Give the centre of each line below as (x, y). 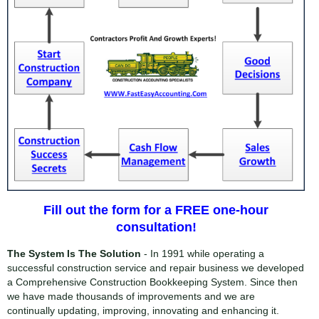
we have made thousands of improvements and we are (131, 297)
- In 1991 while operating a (203, 254)
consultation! (156, 227)
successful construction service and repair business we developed (156, 268)
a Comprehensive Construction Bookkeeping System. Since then (152, 282)
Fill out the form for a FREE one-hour (156, 210)
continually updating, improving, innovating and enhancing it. (143, 311)
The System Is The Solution (74, 254)
